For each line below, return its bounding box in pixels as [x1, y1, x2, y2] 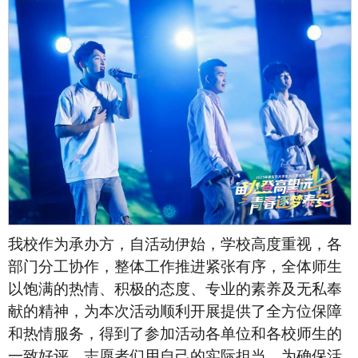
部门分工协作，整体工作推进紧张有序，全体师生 [8, 257, 342, 275]
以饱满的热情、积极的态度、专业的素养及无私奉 [8, 280, 342, 297]
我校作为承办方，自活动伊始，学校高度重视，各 [8, 235, 342, 253]
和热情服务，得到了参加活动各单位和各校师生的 [8, 324, 342, 342]
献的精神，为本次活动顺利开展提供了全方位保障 [8, 302, 342, 320]
